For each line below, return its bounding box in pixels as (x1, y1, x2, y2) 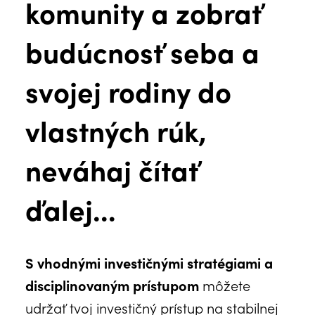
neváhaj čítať (25, 149, 198, 189)
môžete (199, 274, 250, 295)
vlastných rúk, (25, 110, 207, 150)
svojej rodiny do (25, 70, 231, 110)
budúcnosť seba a (25, 31, 259, 71)
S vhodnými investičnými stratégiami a (25, 252, 273, 272)
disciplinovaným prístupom (25, 274, 199, 295)
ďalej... (25, 188, 116, 229)
